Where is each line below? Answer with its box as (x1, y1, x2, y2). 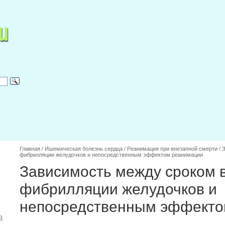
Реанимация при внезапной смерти (127, 146, 217, 152)
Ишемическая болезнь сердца (45, 146, 123, 152)
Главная (20, 146, 40, 152)
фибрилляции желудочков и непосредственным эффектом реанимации (20, 152, 203, 158)
